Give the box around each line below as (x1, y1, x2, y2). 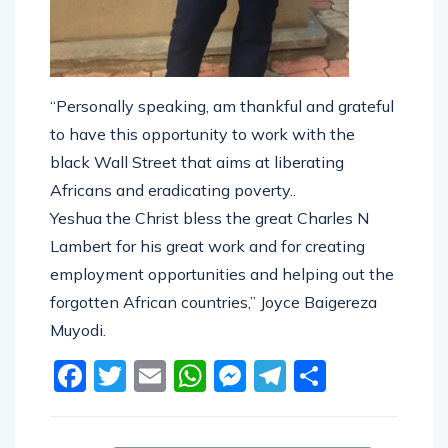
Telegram (286, 355, 430, 396)
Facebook (86, 355, 232, 396)
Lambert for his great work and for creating (50, 235, 365, 256)
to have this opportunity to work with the (50, 123, 355, 144)
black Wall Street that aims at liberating (50, 151, 344, 172)
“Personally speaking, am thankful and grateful (50, 95, 394, 116)
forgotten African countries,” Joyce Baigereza (50, 291, 377, 312)
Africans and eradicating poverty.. (50, 179, 296, 200)
